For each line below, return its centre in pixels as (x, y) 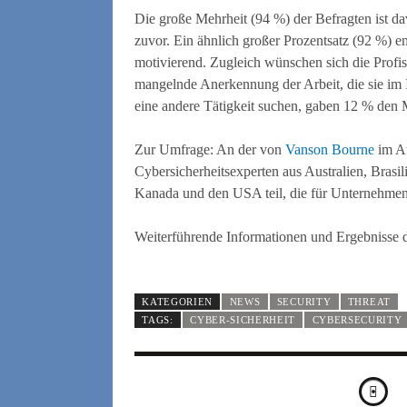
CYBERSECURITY (357, 319)
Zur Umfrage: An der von (210, 149)
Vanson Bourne (330, 149)
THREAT (369, 301)
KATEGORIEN (178, 301)
